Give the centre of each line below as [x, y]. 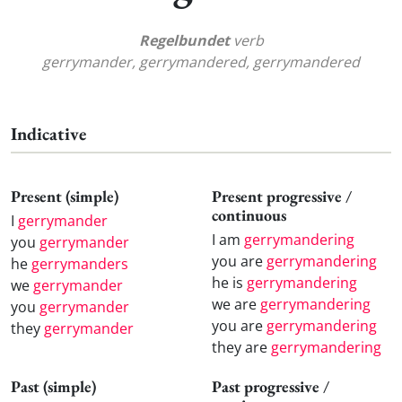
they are [241, 347]
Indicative [48, 134]
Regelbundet [184, 41]
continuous [249, 215]
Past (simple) [53, 386]
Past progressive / [271, 386]
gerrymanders [80, 263]
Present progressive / [282, 197]
